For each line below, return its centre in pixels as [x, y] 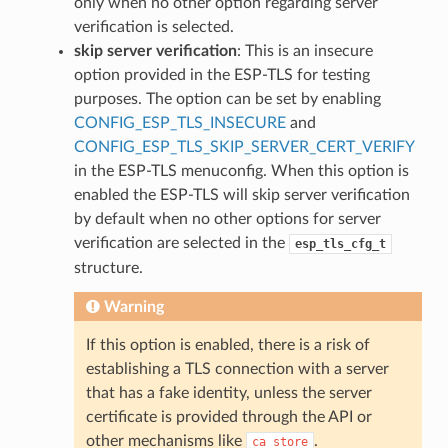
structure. [108, 267]
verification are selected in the [181, 242]
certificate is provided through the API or [228, 416]
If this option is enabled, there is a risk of [227, 344]
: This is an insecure [304, 50]
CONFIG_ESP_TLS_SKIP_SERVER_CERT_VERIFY [243, 146]
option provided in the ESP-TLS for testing [221, 74]
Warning [133, 306]
